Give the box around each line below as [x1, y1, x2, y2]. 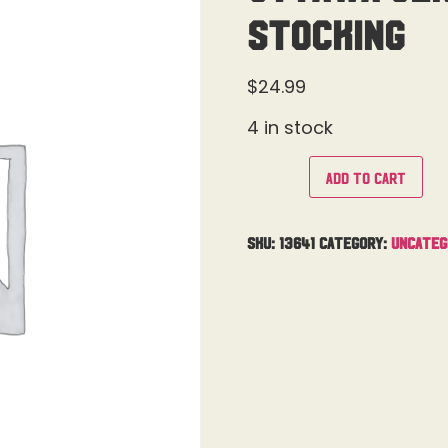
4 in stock [246, 115, 333, 141]
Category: [318, 233, 391, 250]
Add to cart [325, 168, 406, 185]
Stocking [246, 13, 405, 53]
